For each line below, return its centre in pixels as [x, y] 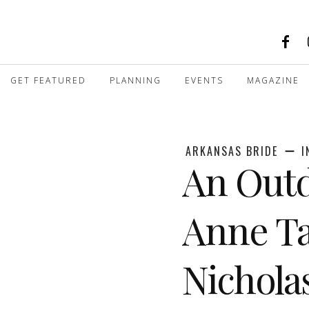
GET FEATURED [48, 80]
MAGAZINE [273, 80]
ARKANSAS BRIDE [232, 151]
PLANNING [136, 80]
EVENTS [204, 80]
